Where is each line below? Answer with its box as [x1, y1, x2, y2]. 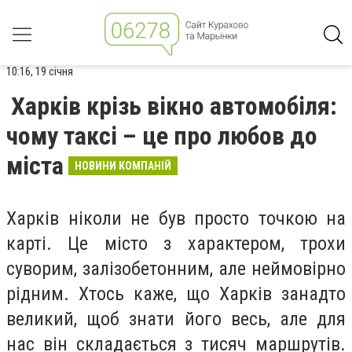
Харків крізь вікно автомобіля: [11, 91, 337, 121]
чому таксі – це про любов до [6, 121, 317, 151]
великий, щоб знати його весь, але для [6, 308, 346, 330]
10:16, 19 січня [6, 64, 73, 79]
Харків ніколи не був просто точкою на [6, 207, 346, 229]
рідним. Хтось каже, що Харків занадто [6, 283, 346, 305]
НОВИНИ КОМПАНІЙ [75, 159, 171, 172]
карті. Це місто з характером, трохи [6, 233, 346, 255]
